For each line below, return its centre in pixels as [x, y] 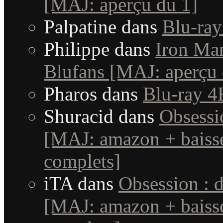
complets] [82, 161]
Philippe [77, 49]
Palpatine [80, 27]
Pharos [70, 94]
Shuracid [79, 116]
